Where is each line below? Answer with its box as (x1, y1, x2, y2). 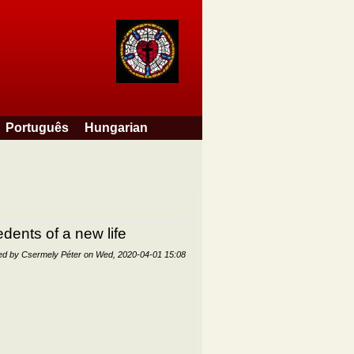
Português (6, 121, 69, 134)
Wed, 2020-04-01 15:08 (96, 249, 186, 259)
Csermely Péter (21, 249, 81, 259)
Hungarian (85, 121, 148, 134)
